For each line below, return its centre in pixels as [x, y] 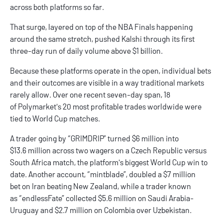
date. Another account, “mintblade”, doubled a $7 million [103, 174]
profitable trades [118, 107]
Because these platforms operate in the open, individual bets [111, 71]
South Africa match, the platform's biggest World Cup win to [109, 162]
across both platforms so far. [58, 7]
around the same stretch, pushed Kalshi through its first [102, 39]
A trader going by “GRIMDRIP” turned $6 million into [94, 138]
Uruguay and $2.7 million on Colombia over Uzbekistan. [102, 210]
